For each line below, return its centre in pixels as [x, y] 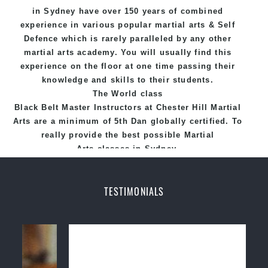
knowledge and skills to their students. [128, 80]
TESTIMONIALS [134, 191]
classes [114, 148]
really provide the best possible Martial [128, 135]
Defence [41, 38]
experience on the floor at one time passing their [128, 66]
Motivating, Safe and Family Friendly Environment [128, 213]
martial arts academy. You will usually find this [128, 52]
